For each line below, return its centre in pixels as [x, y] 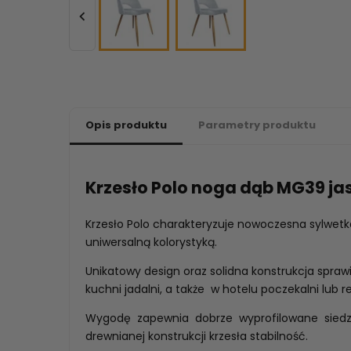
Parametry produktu [257, 125]
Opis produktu [126, 125]
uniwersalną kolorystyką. [151, 242]
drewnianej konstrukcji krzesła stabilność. [197, 336]
